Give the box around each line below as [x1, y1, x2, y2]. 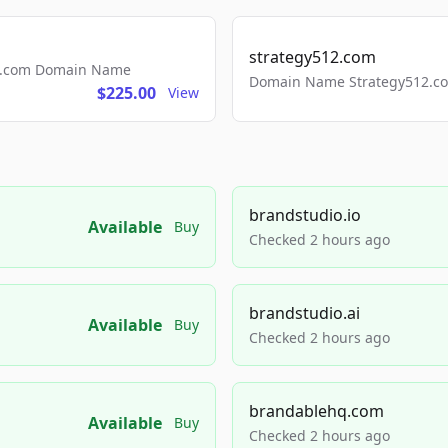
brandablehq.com [249, 400, 384, 422]
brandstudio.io [249, 204, 361, 226]
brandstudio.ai [249, 302, 360, 324]
